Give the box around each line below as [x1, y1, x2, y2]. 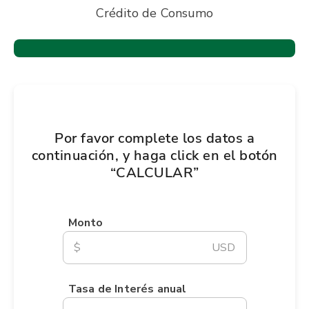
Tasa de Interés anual [68, 281, 187, 297]
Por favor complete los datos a [54, 129, 255, 148]
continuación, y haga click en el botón [31, 146, 278, 165]
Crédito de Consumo [95, 5, 214, 21]
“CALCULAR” [110, 163, 199, 182]
